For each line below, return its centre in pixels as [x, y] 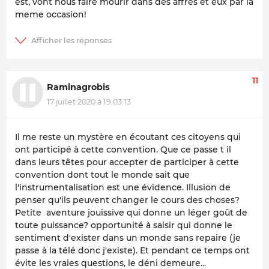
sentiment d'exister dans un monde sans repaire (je [128, 237]
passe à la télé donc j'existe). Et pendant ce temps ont [132, 250]
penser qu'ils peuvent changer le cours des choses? [127, 200]
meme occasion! [51, 14]
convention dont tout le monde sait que [102, 174]
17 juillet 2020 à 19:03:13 [89, 102]
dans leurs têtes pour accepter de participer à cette [127, 162]
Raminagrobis [78, 87]
